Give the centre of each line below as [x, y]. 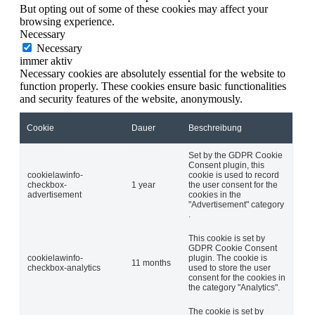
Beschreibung [215, 128]
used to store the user [230, 268]
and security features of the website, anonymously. [131, 98]
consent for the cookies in [237, 277]
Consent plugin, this [226, 165]
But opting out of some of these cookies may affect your [144, 8]
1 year [143, 185]
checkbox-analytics [64, 268]
